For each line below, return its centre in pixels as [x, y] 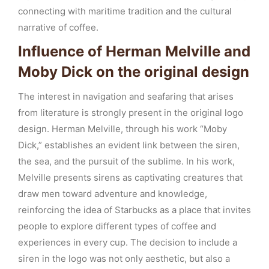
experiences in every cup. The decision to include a [128, 242]
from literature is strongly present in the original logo [131, 113]
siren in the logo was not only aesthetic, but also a [124, 258]
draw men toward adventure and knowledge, [113, 194]
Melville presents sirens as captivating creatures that [130, 177]
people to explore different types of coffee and [117, 226]
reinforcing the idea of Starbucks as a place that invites [134, 210]
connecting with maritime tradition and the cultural [125, 11]
